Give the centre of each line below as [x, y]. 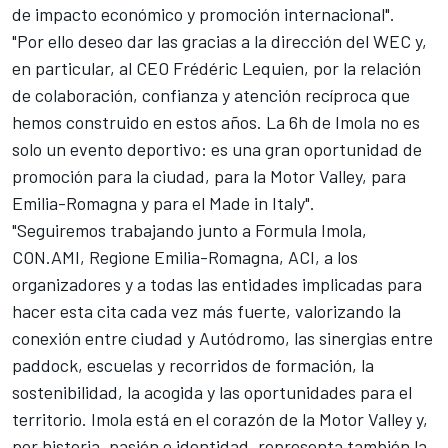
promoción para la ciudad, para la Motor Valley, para [209, 176]
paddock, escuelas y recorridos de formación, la [193, 365]
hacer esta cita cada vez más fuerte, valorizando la [206, 311]
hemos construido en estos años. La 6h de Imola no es [216, 122]
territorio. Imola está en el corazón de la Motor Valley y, [220, 419]
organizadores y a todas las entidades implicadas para [217, 284]
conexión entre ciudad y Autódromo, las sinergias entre [222, 338]
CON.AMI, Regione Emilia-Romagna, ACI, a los [185, 257]
